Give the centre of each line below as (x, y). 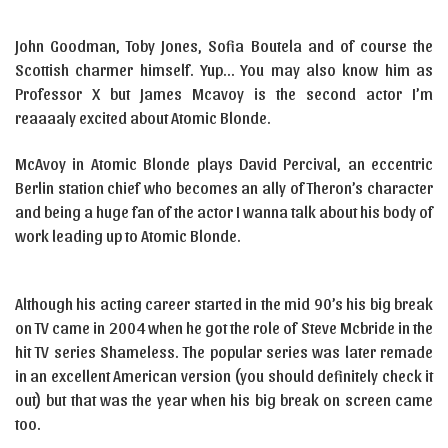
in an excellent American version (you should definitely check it (224, 375)
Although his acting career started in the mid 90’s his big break (224, 303)
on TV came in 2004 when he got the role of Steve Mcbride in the (224, 327)
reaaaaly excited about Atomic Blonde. (143, 117)
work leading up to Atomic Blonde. (128, 235)
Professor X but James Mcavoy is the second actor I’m (224, 93)
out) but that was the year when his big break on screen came (224, 399)
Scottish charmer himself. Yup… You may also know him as (224, 69)
